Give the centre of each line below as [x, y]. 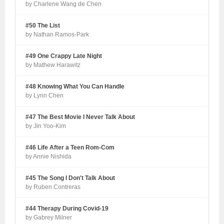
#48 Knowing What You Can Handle [75, 86]
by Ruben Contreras [53, 187]
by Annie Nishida [49, 156]
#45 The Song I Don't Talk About [70, 178]
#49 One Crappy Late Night [64, 56]
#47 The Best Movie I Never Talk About [80, 117]
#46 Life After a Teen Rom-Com [70, 147]
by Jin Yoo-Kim [46, 126]
